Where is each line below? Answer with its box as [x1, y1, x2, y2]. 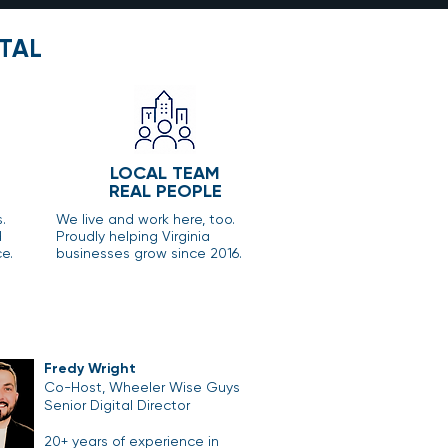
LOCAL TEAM [110, 161, 220, 184]
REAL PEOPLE [108, 179, 222, 202]
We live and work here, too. [56, 210, 239, 227]
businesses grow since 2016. [56, 244, 242, 261]
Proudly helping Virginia [56, 227, 210, 244]
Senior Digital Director [44, 396, 190, 413]
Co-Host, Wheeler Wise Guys [44, 378, 240, 395]
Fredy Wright [44, 359, 136, 377]
